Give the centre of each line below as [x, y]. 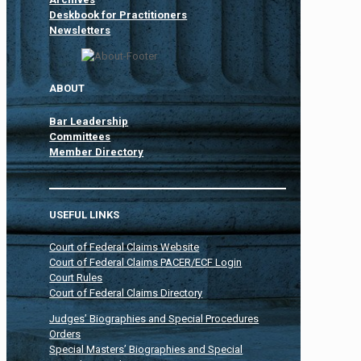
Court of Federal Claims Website [124, 247]
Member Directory [97, 151]
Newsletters [80, 30]
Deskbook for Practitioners [118, 15]
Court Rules [76, 278]
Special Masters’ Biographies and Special [146, 350]
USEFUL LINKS [85, 214]
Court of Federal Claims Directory [126, 293]
